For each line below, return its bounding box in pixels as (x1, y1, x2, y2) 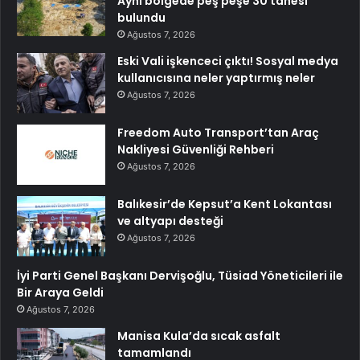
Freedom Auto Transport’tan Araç (117, 124, 319, 141)
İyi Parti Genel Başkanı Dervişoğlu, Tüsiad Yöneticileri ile (17, 267, 343, 284)
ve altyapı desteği (117, 212, 223, 229)
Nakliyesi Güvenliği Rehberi (117, 141, 274, 157)
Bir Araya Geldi (17, 284, 104, 301)
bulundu (117, 9, 166, 26)
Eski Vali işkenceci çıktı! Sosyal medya (117, 52, 338, 69)
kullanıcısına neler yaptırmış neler (117, 69, 315, 86)
